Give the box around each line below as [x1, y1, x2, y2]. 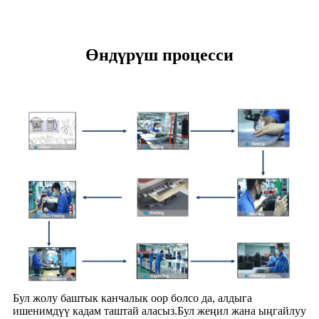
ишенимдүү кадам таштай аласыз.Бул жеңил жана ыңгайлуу [13, 305, 306, 318]
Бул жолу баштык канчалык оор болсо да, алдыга [13, 292, 252, 305]
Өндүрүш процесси [85, 45, 234, 64]
